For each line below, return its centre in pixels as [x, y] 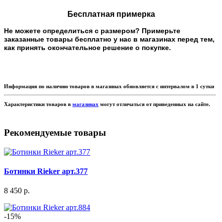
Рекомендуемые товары [55, 132]
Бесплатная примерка [111, 14]
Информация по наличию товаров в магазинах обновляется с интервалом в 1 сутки [109, 86]
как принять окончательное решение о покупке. [87, 47]
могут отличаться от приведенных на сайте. [154, 104]
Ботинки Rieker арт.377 [46, 171]
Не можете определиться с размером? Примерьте [92, 30]
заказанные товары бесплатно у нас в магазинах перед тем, [109, 39]
